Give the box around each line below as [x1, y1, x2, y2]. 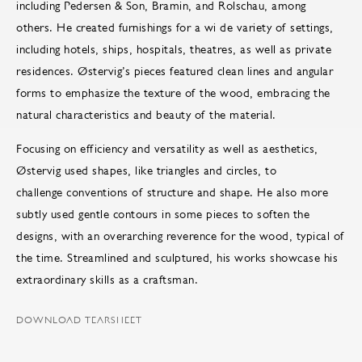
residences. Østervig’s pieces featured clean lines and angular [16, 64, 333, 78]
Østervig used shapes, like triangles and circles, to [16, 163, 276, 178]
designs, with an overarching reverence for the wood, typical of [16, 229, 345, 243]
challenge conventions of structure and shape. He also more [16, 185, 328, 200]
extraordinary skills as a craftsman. [16, 272, 198, 287]
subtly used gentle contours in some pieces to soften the [16, 207, 309, 221]
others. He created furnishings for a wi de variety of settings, [16, 20, 334, 35]
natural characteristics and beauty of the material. [16, 107, 276, 122]
